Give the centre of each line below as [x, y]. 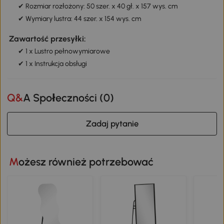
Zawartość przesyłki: [47, 38]
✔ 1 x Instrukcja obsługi [52, 63]
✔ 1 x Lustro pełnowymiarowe [64, 51]
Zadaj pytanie [112, 124]
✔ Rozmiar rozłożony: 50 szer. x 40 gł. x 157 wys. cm [97, 6]
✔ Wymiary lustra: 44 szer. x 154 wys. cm [79, 19]
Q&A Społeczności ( [63, 98]
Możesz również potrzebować [86, 161]
